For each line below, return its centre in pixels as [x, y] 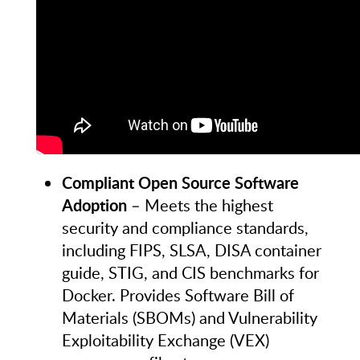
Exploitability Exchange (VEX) [165, 340]
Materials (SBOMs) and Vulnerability [189, 317]
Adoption [94, 205]
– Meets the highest [200, 205]
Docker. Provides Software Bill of [178, 295]
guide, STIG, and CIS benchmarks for [190, 272]
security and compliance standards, [185, 227]
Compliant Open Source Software [180, 182]
